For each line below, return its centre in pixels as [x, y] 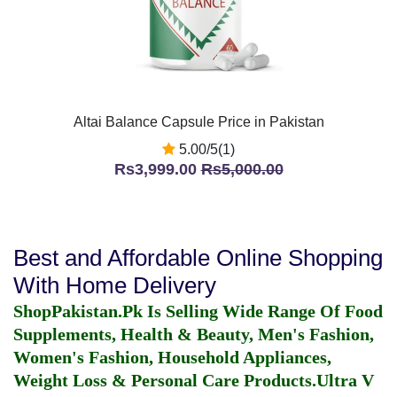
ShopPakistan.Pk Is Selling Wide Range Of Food [198, 311]
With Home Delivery [115, 285]
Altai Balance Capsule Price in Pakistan [198, 122]
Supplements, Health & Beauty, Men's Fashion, [194, 334]
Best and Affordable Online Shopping [198, 258]
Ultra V [345, 380]
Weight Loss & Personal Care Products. [165, 380]
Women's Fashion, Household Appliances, [172, 357]
